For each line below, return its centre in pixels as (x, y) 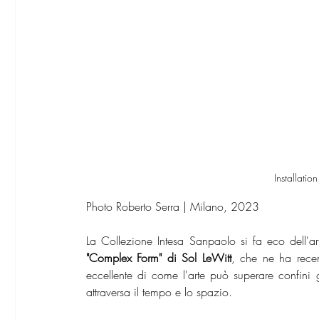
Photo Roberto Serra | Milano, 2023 (173, 207)
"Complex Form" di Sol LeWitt (159, 258)
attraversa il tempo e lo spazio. (159, 292)
